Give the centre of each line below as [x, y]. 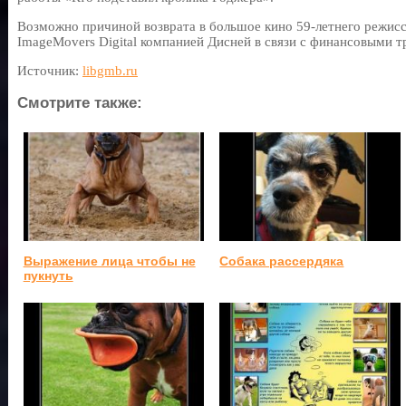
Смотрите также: [80, 103]
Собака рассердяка [282, 261]
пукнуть [48, 275]
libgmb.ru [110, 71]
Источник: [50, 71]
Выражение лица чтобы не [109, 261]
